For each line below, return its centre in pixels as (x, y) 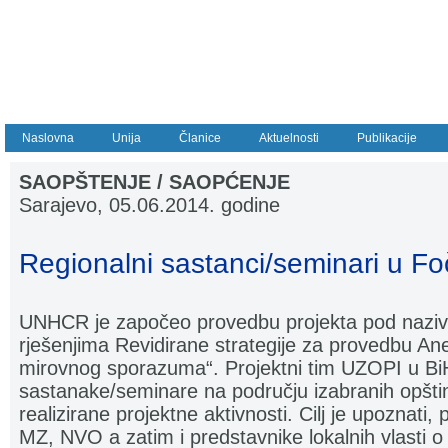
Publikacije (387, 138)
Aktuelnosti (289, 138)
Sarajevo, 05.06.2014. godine (149, 205)
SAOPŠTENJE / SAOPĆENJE (154, 182)
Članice (200, 138)
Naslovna (48, 138)
